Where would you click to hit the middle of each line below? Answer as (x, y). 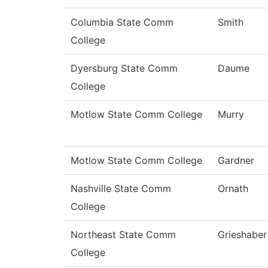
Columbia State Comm (122, 22)
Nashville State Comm (121, 189)
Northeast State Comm (123, 235)
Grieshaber (242, 235)
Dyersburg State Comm (124, 68)
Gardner (236, 161)
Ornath (233, 189)
